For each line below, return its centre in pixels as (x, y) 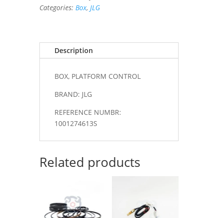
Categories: (57, 7)
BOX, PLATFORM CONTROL (97, 76)
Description (73, 50)
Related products (90, 162)
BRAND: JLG (73, 94)
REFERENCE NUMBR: (88, 112)
